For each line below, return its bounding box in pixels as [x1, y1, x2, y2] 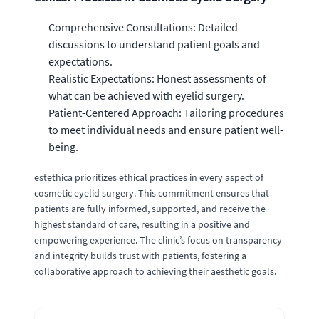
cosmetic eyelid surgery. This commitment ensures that [34, 186, 269, 199]
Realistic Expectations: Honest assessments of [48, 70, 266, 85]
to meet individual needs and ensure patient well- [48, 122, 283, 137]
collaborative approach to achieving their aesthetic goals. [34, 264, 276, 278]
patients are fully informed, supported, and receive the [34, 202, 266, 215]
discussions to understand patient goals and [48, 36, 260, 51]
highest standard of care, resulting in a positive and [34, 217, 250, 231]
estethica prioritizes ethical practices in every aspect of [34, 170, 263, 184]
